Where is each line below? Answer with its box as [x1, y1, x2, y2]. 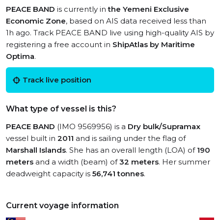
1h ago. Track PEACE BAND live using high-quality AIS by [6, 28, 214, 37]
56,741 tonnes [92, 169, 144, 178]
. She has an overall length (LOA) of [66, 145, 197, 155]
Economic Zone [6, 16, 66, 26]
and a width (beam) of [33, 157, 119, 166]
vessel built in [6, 134, 57, 143]
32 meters [119, 157, 159, 166]
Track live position [23, 75, 91, 84]
